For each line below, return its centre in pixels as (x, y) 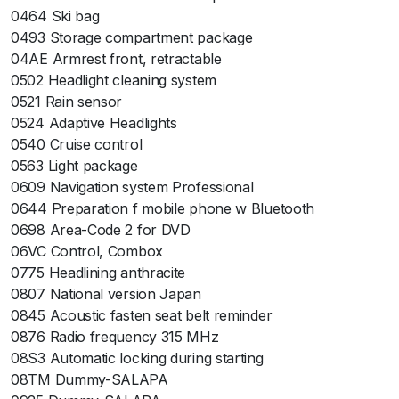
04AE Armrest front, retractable (116, 59)
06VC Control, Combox (87, 252)
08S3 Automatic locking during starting (137, 358)
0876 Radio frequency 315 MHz (115, 337)
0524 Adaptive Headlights (94, 123)
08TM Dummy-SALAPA (90, 380)
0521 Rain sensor (67, 102)
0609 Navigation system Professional (132, 187)
